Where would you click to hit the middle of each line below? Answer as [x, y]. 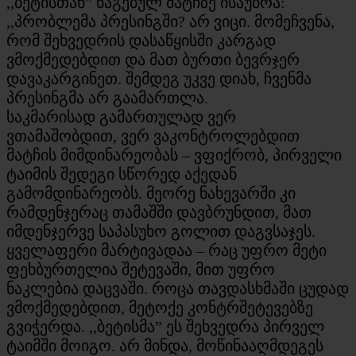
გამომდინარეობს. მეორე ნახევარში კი [151, 193]
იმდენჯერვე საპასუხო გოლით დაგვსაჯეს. [161, 231]
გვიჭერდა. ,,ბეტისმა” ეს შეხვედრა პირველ [165, 326]
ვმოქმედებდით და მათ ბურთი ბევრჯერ [153, 59]
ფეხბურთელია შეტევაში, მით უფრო [141, 269]
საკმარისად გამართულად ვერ [121, 116]
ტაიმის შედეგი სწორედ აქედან [122, 174]
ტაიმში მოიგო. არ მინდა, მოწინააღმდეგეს [165, 345]
